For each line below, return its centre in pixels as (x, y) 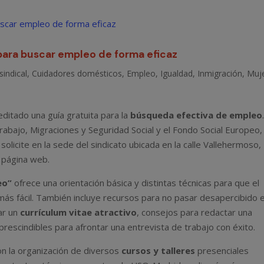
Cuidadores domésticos (77, 73)
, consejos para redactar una (195, 212)
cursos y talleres (159, 250)
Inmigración (220, 73)
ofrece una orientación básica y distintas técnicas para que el (136, 182)
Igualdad (177, 73)
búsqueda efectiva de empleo (197, 115)
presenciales (222, 250)
